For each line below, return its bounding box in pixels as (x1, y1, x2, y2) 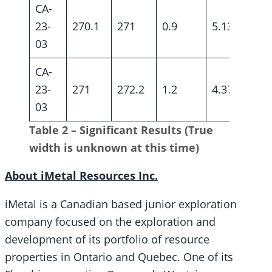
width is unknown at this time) (29, 140, 199, 155)
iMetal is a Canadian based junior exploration (5, 196, 237, 211)
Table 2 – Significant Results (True (29, 122, 213, 137)
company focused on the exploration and (5, 214, 216, 229)
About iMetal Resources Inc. (5, 168, 158, 183)
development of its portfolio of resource (5, 231, 209, 246)
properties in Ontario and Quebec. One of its (5, 249, 233, 264)
